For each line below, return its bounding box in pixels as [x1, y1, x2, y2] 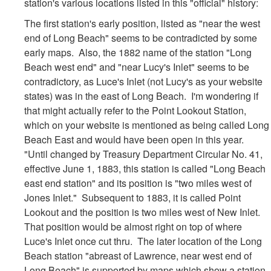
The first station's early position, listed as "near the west [24, 16, 260, 30]
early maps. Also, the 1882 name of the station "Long [24, 45, 252, 59]
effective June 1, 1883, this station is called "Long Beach [24, 162, 266, 175]
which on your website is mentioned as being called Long [24, 118, 269, 132]
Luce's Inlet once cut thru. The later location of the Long [24, 234, 262, 248]
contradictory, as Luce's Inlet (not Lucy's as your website [24, 74, 263, 88]
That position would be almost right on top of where [24, 220, 242, 233]
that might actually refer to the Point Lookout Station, [24, 103, 246, 117]
